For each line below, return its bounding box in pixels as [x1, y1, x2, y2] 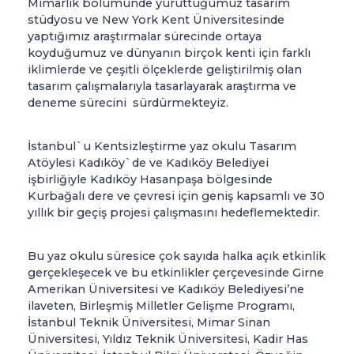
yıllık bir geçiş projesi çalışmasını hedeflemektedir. [28, 205, 323, 220]
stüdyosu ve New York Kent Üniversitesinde [28, 13, 284, 28]
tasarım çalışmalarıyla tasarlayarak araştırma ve [28, 79, 296, 94]
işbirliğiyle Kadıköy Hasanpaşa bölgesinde [28, 172, 273, 187]
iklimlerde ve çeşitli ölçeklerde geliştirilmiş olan [28, 62, 302, 77]
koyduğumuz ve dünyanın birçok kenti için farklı [28, 46, 311, 61]
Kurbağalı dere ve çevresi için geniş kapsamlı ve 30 [28, 189, 325, 204]
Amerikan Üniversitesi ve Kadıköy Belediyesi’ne [28, 282, 304, 297]
